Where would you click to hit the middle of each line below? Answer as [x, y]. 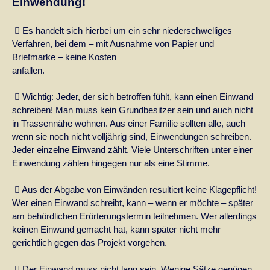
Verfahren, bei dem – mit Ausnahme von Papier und [113, 43]
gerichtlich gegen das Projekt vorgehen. [89, 242]
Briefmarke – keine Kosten [64, 57]
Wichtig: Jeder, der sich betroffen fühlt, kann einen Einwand [137, 96]
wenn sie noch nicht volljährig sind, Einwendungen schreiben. [132, 136]
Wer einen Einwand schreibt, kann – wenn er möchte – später [133, 202]
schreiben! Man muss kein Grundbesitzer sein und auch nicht [133, 110]
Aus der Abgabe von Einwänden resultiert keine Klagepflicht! [138, 189]
